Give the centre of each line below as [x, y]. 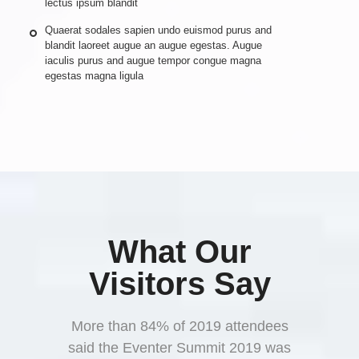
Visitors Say [179, 283]
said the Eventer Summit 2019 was [179, 347]
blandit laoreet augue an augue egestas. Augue [154, 45]
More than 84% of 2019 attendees [179, 326]
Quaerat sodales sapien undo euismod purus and [159, 30]
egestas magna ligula [95, 75]
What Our [179, 251]
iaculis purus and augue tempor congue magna [153, 60]
